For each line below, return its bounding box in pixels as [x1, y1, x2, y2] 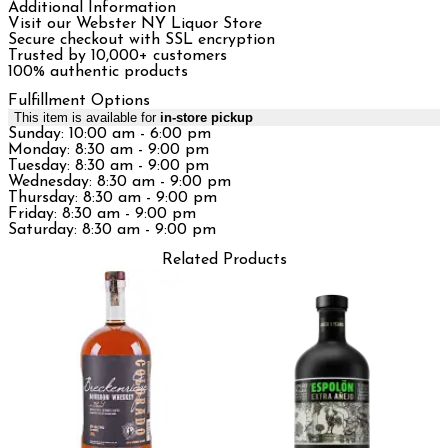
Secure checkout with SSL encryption [8, 32, 275, 49]
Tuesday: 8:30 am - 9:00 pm [8, 158, 209, 175]
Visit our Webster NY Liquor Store [8, 16, 262, 33]
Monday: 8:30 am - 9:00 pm [8, 142, 209, 159]
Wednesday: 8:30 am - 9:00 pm [8, 174, 231, 191]
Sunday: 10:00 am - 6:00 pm [8, 126, 211, 143]
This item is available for [14, 110, 160, 126]
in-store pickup [160, 110, 253, 126]
